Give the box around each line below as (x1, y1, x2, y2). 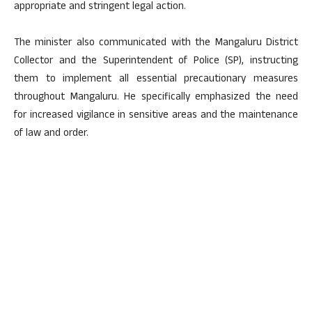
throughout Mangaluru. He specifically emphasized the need (14, 88, 298, 107)
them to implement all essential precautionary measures (14, 70, 298, 88)
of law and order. (14, 125, 88, 143)
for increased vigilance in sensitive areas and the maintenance (14, 107, 298, 125)
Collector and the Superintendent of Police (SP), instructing (14, 52, 298, 70)
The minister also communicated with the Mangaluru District (14, 34, 298, 52)
